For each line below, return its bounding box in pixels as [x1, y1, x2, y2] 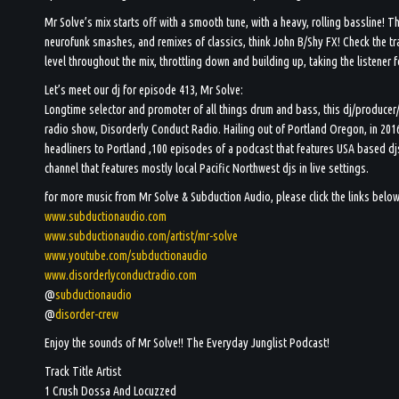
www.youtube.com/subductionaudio [45, 248, 208, 263]
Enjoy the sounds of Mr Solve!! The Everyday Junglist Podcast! [45, 335, 330, 350]
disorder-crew [55, 306, 119, 322]
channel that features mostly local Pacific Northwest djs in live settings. [45, 160, 370, 175]
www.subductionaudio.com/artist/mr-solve [45, 228, 239, 243]
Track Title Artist [45, 363, 122, 379]
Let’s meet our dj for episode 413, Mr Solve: [45, 82, 244, 97]
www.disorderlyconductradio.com [45, 267, 198, 282]
